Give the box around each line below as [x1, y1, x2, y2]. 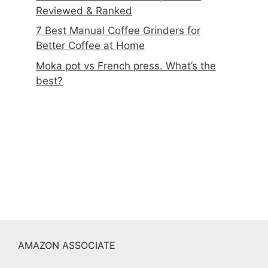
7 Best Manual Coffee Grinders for [36, 25, 200, 37]
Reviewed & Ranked [36, 4, 132, 17]
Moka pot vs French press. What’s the [36, 59, 216, 72]
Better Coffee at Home [36, 39, 145, 52]
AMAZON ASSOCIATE [18, 239, 115, 251]
